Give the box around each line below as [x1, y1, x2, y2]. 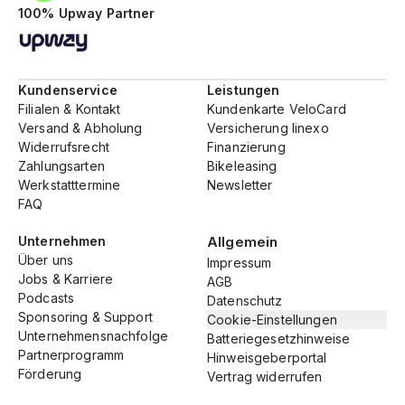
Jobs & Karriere [18, 271, 114, 287]
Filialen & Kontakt [18, 101, 121, 117]
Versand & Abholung [18, 120, 143, 136]
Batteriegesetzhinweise [207, 331, 351, 346]
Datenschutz [207, 293, 283, 308]
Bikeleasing [207, 158, 278, 174]
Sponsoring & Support [18, 309, 153, 325]
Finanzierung [207, 139, 286, 155]
